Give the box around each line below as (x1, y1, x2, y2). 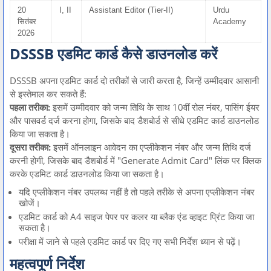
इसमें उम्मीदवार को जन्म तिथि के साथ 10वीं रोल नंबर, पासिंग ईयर (50, 101, 260, 114)
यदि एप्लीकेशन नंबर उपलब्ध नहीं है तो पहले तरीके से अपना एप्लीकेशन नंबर (19, 186, 255, 198)
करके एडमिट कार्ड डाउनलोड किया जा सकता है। (10, 168, 165, 180)
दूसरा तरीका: (10, 141, 51, 154)
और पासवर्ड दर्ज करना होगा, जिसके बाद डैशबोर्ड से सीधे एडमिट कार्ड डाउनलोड (10, 114, 259, 127)
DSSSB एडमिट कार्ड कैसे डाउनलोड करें (10, 44, 217, 64)
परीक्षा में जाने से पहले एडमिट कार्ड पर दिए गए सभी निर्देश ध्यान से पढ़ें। (19, 235, 241, 248)
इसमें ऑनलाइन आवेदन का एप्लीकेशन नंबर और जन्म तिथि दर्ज (51, 141, 251, 154)
